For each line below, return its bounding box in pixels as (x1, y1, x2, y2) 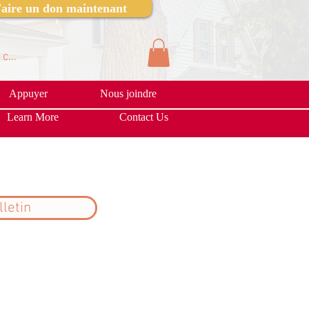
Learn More (7, 110, 59, 123)
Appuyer (9, 87, 48, 99)
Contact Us (119, 110, 168, 123)
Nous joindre (100, 87, 157, 99)
